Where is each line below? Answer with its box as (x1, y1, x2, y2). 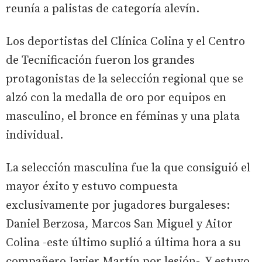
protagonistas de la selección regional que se (6, 71, 243, 87)
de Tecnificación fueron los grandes (6, 53, 195, 68)
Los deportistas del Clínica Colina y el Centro (6, 34, 245, 49)
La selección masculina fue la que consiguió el (6, 160, 250, 175)
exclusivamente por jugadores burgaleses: (6, 198, 230, 213)
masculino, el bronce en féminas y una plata (6, 109, 240, 124)
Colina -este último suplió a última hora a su (6, 235, 241, 250)
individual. (6, 127, 63, 143)
